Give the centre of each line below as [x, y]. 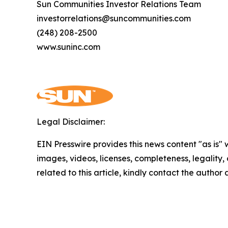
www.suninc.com [68, 47]
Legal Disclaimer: [71, 122]
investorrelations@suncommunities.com [114, 18]
